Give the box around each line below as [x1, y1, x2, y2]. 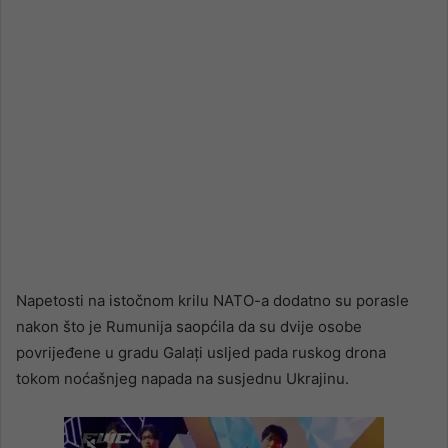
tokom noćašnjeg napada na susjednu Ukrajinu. [16, 369, 349, 389]
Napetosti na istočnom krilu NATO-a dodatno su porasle [16, 291, 409, 311]
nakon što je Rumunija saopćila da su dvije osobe [16, 317, 362, 337]
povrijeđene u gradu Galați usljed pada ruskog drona [16, 343, 386, 363]
